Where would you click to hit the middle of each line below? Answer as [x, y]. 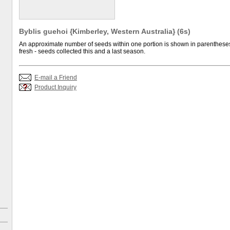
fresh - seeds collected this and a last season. [82, 51]
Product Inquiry [55, 87]
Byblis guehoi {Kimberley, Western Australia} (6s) [105, 31]
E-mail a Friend [56, 78]
